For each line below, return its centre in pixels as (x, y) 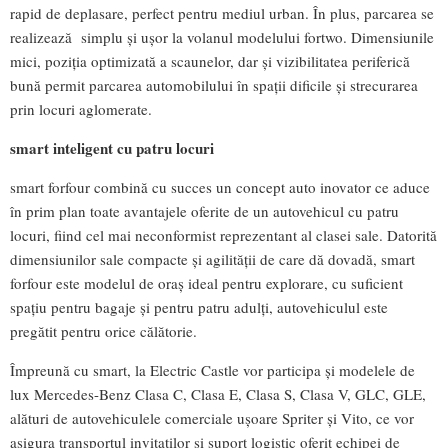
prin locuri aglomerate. (81, 109)
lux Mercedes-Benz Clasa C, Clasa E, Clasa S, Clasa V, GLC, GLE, (218, 394)
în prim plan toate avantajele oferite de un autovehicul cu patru (204, 211)
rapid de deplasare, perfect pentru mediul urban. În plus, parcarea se (222, 13)
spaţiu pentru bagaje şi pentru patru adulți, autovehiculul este (199, 307)
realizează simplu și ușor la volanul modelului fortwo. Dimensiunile (222, 37)
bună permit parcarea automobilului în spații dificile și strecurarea (214, 85)
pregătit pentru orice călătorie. (103, 331)
